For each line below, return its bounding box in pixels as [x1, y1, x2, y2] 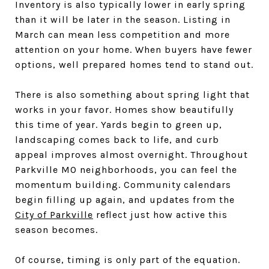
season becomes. [15, 224, 98, 235]
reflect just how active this [93, 209, 228, 220]
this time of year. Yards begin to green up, [15, 119, 222, 130]
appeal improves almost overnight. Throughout [15, 149, 248, 160]
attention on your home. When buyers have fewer [15, 44, 252, 55]
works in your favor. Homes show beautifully [15, 104, 234, 115]
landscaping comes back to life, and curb [15, 134, 219, 145]
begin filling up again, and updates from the [15, 194, 235, 205]
